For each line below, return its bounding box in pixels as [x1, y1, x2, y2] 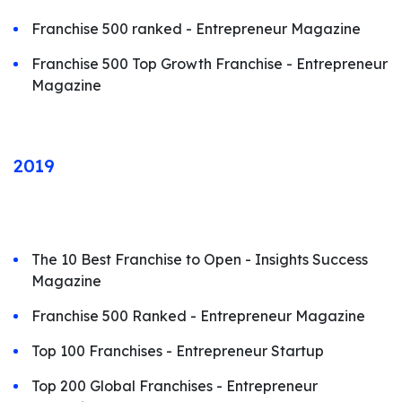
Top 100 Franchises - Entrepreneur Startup [31, 342, 324, 360]
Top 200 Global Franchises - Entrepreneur [31, 377, 318, 395]
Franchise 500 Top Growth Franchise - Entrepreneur [31, 55, 388, 73]
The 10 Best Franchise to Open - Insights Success [31, 250, 368, 268]
